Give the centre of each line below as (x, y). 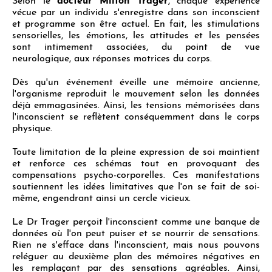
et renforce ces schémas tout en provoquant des (136, 164)
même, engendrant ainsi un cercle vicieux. (101, 198)
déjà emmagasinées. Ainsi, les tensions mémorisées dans (136, 105)
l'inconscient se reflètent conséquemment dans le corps (136, 117)
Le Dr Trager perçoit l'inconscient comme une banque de (136, 222)
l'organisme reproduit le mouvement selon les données (136, 94)
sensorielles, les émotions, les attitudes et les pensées (136, 36)
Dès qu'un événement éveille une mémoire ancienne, (136, 82)
